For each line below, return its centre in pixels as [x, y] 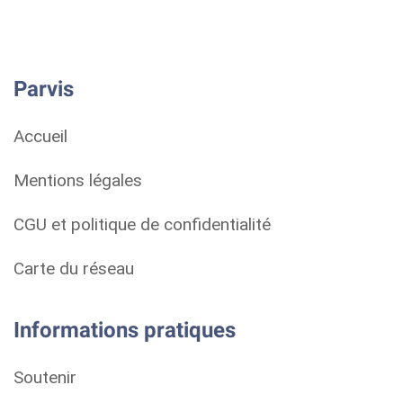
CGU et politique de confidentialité [142, 224]
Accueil [40, 136]
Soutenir [45, 377]
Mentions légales [78, 180]
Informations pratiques [125, 330]
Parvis [44, 89]
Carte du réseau [74, 268]
